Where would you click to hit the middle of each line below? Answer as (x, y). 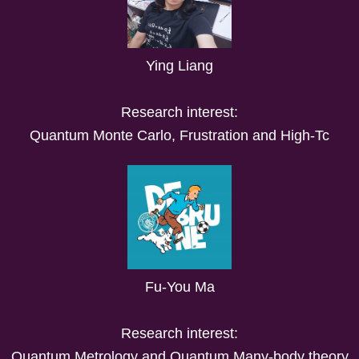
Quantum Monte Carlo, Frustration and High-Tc (179, 135)
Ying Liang (179, 65)
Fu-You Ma (179, 286)
